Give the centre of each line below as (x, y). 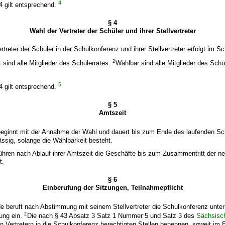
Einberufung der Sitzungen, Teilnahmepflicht (113, 187)
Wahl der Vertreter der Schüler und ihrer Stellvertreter (113, 31)
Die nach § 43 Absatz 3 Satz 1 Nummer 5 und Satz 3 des (112, 216)
